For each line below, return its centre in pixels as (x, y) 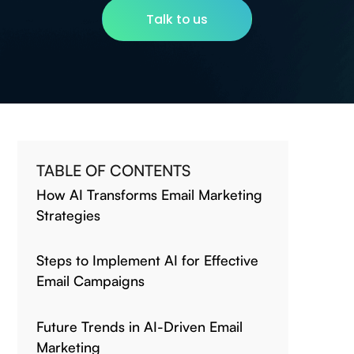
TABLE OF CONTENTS (113, 170)
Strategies (68, 215)
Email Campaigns (90, 281)
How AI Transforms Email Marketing (149, 194)
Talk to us (177, 19)
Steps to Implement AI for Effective (147, 260)
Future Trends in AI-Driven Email (139, 326)
